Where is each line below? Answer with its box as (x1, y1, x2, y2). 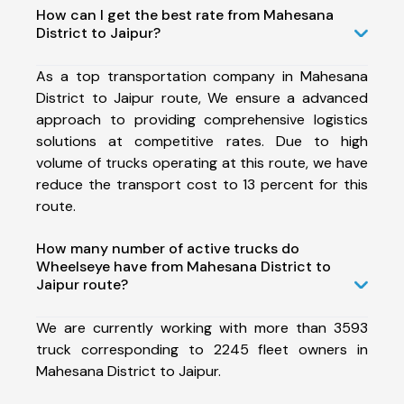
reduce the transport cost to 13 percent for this (36, 174, 368, 194)
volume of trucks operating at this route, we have (36, 152, 368, 172)
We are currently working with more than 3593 (36, 317, 368, 337)
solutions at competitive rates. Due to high (36, 131, 368, 151)
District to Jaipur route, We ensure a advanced (36, 87, 368, 107)
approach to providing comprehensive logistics (36, 109, 368, 129)
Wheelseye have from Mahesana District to (36, 256, 331, 276)
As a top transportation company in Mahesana (36, 66, 368, 86)
